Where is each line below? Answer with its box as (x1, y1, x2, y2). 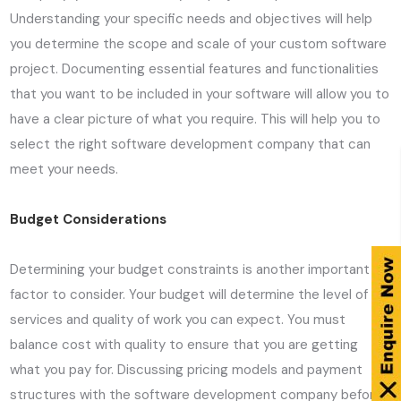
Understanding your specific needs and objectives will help (10, 10, 373, 29)
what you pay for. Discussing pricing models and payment (10, 361, 363, 380)
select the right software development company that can (10, 135, 371, 154)
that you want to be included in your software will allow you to (10, 85, 390, 104)
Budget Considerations (10, 210, 167, 229)
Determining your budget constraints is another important (10, 260, 371, 279)
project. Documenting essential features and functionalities (10, 60, 380, 79)
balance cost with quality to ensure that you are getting (10, 336, 359, 354)
